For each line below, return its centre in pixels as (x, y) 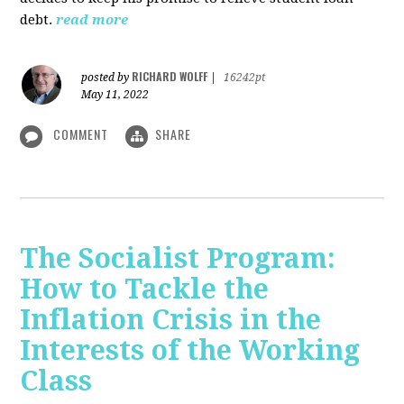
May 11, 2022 (115, 95)
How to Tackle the (145, 289)
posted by (107, 78)
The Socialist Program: (178, 258)
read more (92, 20)
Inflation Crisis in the (171, 319)
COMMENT (81, 134)
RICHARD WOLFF (170, 77)
